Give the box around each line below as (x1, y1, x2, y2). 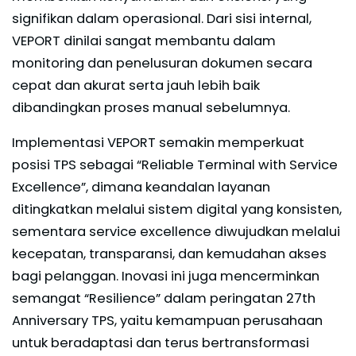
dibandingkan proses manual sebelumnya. (12, 98, 293, 117)
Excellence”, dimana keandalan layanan (12, 177, 270, 196)
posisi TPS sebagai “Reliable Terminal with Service (12, 155, 338, 174)
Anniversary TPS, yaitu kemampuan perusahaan (12, 311, 323, 330)
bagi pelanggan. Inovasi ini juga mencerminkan (12, 266, 319, 285)
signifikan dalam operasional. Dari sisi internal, (12, 9, 311, 28)
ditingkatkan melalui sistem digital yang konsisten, (12, 199, 342, 219)
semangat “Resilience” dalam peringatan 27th (12, 288, 315, 308)
